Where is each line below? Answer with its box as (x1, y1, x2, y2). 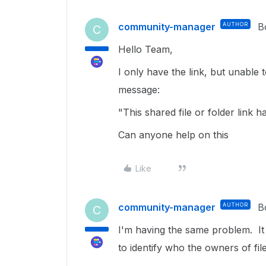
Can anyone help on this (118, 129, 229, 141)
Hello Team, (118, 43, 173, 55)
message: (118, 84, 160, 96)
